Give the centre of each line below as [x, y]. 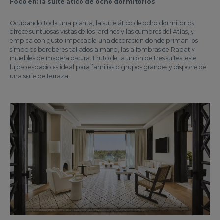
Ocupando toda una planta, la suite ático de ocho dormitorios [102, 23]
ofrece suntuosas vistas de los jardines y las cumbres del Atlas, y [102, 31]
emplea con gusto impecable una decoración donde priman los [104, 40]
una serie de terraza [39, 76]
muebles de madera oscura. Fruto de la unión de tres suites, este [103, 58]
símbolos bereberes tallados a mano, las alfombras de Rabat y [102, 49]
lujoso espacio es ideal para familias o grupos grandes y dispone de [108, 67]
